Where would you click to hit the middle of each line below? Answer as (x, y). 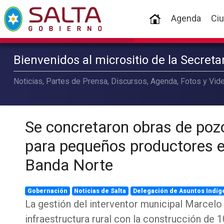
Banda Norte (69, 165)
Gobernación (47, 191)
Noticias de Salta (100, 191)
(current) (178, 18)
